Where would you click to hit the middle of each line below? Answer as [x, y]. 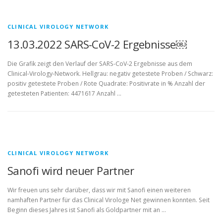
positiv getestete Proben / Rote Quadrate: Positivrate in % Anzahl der [106, 84]
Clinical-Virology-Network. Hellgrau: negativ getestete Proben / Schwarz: [110, 74]
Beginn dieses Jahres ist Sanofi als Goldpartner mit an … [87, 210]
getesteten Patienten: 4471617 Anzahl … [64, 94]
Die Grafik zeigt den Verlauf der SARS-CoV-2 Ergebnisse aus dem [100, 64]
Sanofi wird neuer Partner [71, 171]
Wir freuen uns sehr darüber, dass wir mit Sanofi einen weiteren [99, 190]
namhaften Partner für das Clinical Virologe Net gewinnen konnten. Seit [109, 200]
